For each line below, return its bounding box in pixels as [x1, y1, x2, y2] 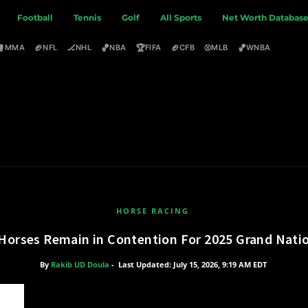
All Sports [160, 12, 202, 23]
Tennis [74, 12, 102, 23]
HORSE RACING [116, 206, 189, 216]
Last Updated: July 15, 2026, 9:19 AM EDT [118, 259, 267, 269]
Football [17, 12, 54, 23]
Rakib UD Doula [51, 259, 109, 269]
